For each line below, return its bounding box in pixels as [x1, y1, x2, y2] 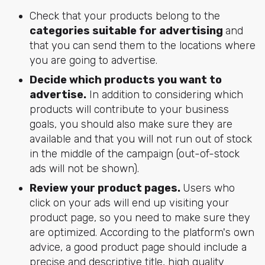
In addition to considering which [86, 88, 243, 101]
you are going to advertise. [29, 53, 157, 67]
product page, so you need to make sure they [29, 211, 250, 224]
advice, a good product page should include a [29, 240, 247, 254]
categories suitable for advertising [29, 24, 225, 37]
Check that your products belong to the [29, 9, 220, 22]
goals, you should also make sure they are [29, 117, 232, 131]
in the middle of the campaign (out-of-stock [29, 147, 240, 160]
